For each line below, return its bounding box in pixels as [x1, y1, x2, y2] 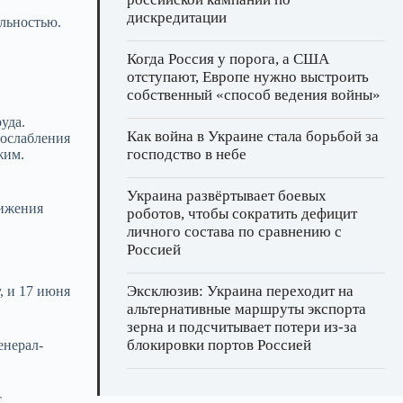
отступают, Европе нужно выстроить [127, 68, 369, 86]
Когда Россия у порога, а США [127, 50, 329, 68]
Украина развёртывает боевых [127, 187, 327, 205]
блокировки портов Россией [127, 336, 311, 354]
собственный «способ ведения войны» [127, 86, 381, 104]
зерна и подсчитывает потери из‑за [127, 318, 357, 336]
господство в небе [127, 146, 246, 164]
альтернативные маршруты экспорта [127, 300, 366, 318]
